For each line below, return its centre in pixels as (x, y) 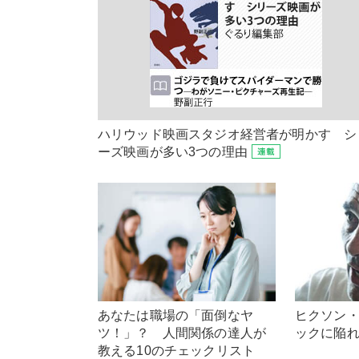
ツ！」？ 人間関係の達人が (182, 333)
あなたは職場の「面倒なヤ (175, 315)
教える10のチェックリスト (177, 350)
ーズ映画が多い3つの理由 (173, 152)
